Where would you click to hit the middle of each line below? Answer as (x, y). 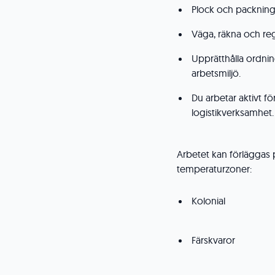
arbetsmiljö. (216, 73)
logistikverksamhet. (233, 112)
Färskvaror (215, 240)
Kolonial (210, 201)
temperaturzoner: (217, 169)
